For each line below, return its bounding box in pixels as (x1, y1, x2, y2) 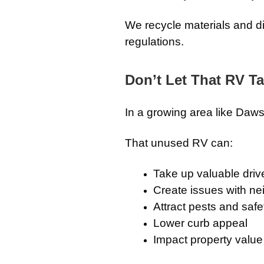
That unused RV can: (125, 137, 233, 149)
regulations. (125, 35, 184, 48)
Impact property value (153, 233, 263, 246)
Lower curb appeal (153, 217, 247, 229)
